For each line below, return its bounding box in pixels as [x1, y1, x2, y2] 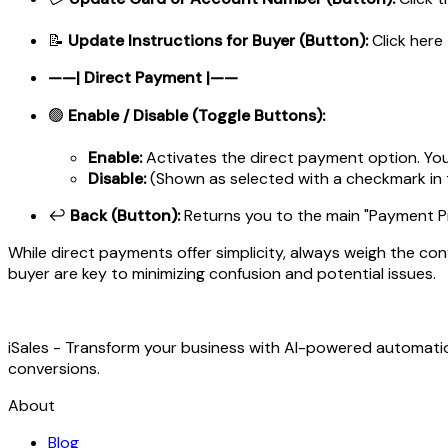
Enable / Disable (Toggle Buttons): [68, 104, 325, 126]
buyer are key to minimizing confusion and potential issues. [8, 262, 436, 284]
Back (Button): [70, 204, 180, 226]
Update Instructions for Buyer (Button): [68, 29, 368, 51]
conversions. [8, 357, 100, 379]
